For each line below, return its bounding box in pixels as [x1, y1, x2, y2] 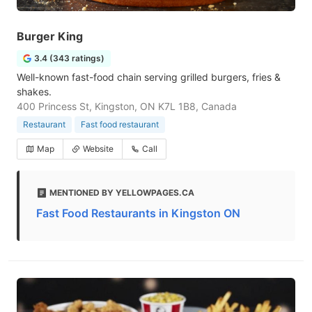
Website [83, 143, 114, 154]
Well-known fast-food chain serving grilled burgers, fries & [17, 71, 281, 83]
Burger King [17, 29, 83, 43]
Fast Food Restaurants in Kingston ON [36, 206, 240, 220]
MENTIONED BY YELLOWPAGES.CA [49, 187, 194, 198]
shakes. [17, 86, 52, 97]
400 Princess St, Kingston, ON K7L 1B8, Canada [17, 100, 237, 112]
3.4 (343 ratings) [34, 53, 104, 63]
